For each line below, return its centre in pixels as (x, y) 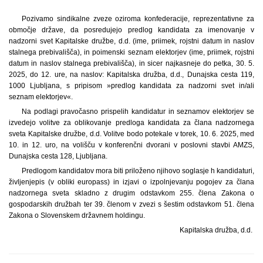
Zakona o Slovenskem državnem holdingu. (77, 215)
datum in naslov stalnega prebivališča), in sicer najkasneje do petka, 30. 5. (131, 63)
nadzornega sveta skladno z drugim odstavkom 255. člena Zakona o (131, 193)
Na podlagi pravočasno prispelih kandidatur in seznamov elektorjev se (138, 111)
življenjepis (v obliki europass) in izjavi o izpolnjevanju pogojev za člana (131, 182)
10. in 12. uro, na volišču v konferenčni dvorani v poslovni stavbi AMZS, (131, 145)
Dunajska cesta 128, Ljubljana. (58, 156)
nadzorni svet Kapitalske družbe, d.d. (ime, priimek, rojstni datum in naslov (131, 41)
